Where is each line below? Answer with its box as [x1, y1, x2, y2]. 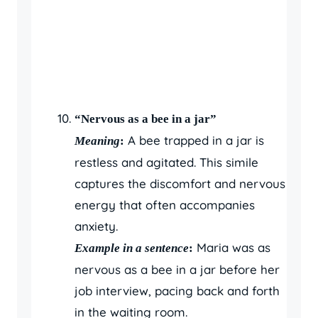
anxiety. [75, 218, 118, 234]
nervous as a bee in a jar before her [75, 261, 280, 277]
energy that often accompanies [75, 197, 255, 212]
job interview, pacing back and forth [75, 283, 280, 298]
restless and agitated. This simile [75, 154, 258, 170]
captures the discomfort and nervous [75, 175, 285, 191]
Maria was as [193, 239, 270, 255]
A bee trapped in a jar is [124, 132, 264, 148]
